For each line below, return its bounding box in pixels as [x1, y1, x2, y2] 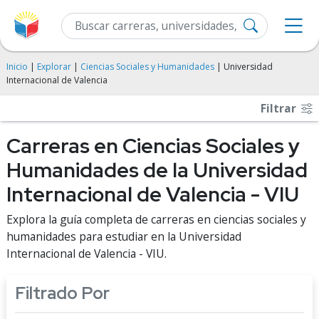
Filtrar [261, 100, 299, 116]
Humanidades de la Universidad [6, 157, 308, 184]
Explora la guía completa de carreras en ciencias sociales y [6, 211, 306, 227]
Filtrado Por [15, 282, 110, 304]
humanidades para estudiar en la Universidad [6, 229, 241, 244]
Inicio [6, 61, 28, 73]
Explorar [37, 61, 71, 73]
